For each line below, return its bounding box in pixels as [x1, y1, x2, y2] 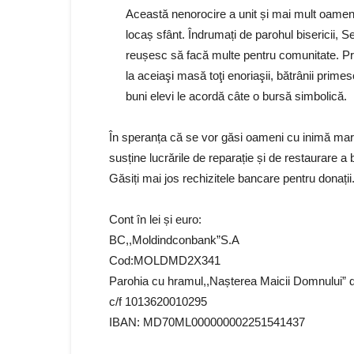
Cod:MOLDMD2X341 [109, 254, 220, 267]
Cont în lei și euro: [109, 213, 201, 226]
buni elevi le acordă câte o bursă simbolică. [126, 89, 347, 103]
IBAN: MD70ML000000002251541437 [109, 315, 305, 329]
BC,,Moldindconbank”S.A [109, 233, 239, 247]
